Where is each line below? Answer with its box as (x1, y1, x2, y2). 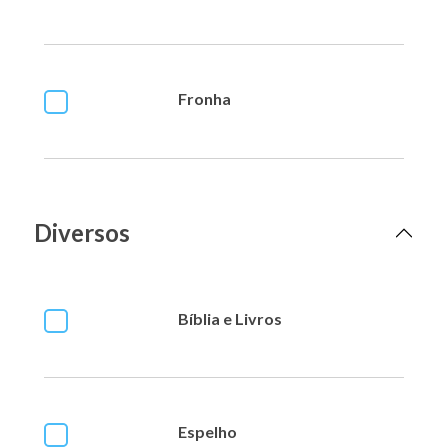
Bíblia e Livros (178, 308, 282, 328)
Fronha (178, 89, 231, 108)
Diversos (34, 218, 130, 248)
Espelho (178, 422, 237, 442)
